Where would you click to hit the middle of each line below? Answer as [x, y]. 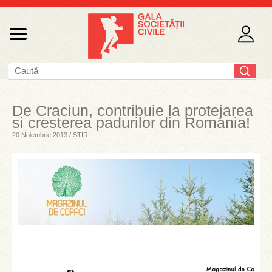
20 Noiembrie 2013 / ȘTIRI [51, 135]
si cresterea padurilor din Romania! [131, 123]
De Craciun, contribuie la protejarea [133, 110]
